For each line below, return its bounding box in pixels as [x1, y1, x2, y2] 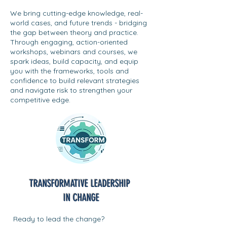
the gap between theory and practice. [10, 28, 138, 37]
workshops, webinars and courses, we [10, 47, 137, 56]
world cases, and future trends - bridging [10, 18, 147, 27]
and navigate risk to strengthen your [10, 86, 132, 95]
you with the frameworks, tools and [10, 66, 129, 75]
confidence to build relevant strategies [10, 76, 139, 85]
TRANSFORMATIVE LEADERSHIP [29, 177, 133, 190]
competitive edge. [10, 95, 70, 104]
